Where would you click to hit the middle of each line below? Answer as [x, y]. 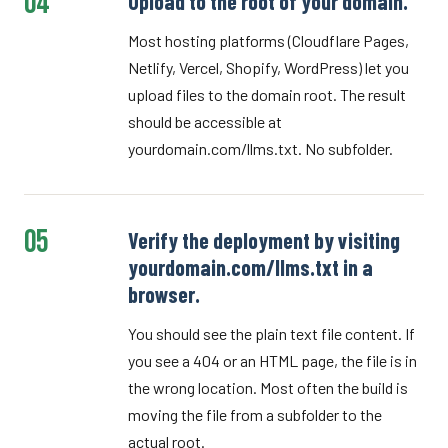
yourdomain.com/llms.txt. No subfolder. [260, 148]
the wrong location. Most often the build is [268, 387]
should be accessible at [205, 121]
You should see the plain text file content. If [271, 333]
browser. [164, 294]
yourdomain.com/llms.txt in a [250, 267]
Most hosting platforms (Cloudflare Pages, [268, 40]
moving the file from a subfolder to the [255, 414]
